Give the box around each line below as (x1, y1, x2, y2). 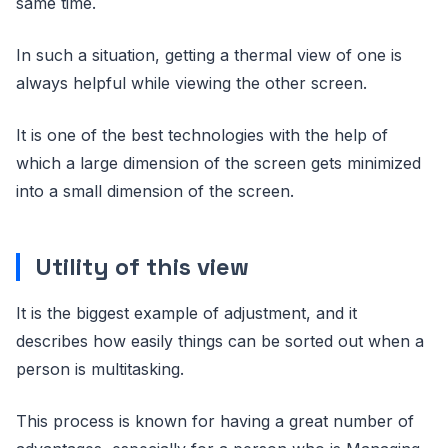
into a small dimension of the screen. (16, 181, 294, 201)
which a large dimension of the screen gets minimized (16, 153, 421, 173)
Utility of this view (36, 251, 249, 282)
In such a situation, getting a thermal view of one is (16, 45, 402, 65)
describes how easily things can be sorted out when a (16, 331, 424, 351)
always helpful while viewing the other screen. (16, 73, 367, 93)
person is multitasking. (16, 359, 184, 379)
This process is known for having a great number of (16, 411, 414, 431)
